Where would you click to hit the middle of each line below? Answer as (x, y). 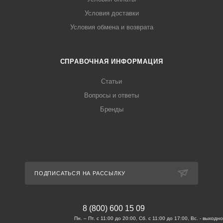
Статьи (111, 81)
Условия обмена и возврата (111, 27)
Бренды (111, 109)
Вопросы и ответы (111, 95)
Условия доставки (111, 13)
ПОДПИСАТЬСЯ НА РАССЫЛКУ (80, 173)
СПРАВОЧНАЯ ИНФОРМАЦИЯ (111, 61)
